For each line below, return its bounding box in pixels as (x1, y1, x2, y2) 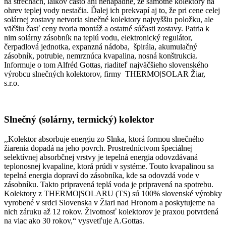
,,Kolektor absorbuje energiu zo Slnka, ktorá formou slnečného (4, 134, 204, 143)
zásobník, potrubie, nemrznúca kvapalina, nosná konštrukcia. (4, 51, 198, 60)
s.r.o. (4, 78, 19, 87)
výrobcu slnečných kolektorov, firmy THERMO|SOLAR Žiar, (4, 69, 205, 78)
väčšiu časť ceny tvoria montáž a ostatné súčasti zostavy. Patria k (4, 24, 209, 33)
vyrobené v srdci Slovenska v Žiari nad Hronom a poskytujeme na (4, 198, 215, 207)
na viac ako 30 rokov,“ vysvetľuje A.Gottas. (4, 216, 144, 225)
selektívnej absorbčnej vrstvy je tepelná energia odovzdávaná (4, 152, 198, 161)
